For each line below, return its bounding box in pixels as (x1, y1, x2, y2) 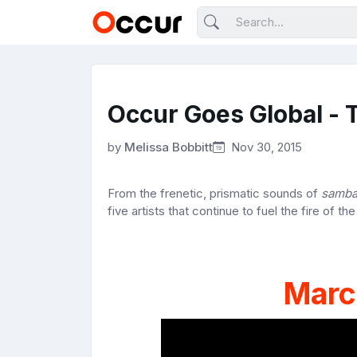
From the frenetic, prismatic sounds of (108, 186, 321, 201)
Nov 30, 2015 (228, 139, 302, 155)
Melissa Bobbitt (124, 139, 213, 155)
